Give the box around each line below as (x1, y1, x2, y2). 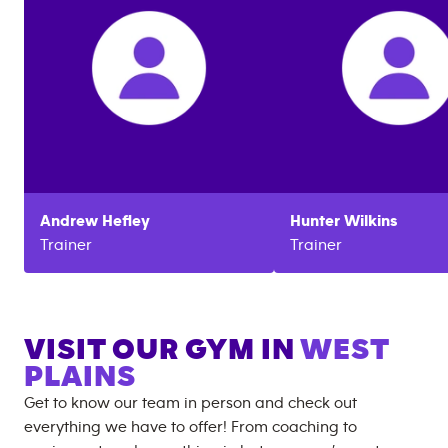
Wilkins (344, 213, 397, 230)
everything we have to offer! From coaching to (24, 419, 357, 436)
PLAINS (24, 362, 136, 393)
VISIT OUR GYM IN (24, 335, 300, 366)
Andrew (40, 213, 98, 230)
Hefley (102, 213, 150, 230)
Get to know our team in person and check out (24, 395, 357, 412)
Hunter (290, 213, 340, 230)
